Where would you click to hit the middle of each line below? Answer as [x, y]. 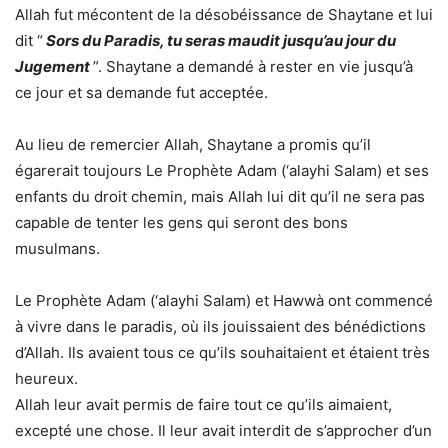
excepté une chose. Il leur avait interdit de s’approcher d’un [223, 430]
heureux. [46, 378]
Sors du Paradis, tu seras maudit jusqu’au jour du [221, 40]
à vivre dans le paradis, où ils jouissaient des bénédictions [220, 326]
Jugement [52, 66]
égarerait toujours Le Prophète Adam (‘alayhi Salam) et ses [222, 170]
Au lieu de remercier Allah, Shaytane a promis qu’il [193, 144]
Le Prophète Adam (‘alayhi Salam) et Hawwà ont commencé [224, 300]
